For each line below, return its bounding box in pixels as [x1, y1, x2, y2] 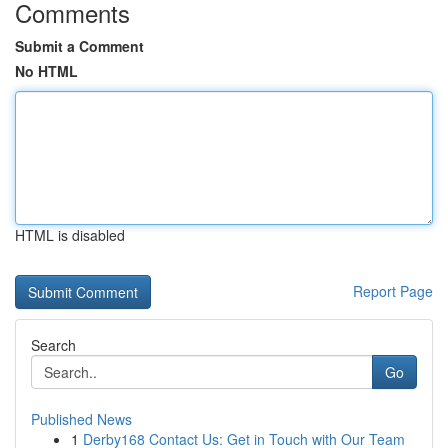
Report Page [353, 281, 433, 301]
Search [31, 335, 76, 355]
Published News [31, 409, 132, 429]
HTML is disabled [15, 225, 125, 245]
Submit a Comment [15, 36, 144, 56]
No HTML [15, 61, 78, 81]
